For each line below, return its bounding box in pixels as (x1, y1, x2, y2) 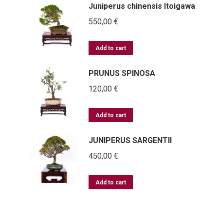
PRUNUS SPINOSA (88, 68, 155, 78)
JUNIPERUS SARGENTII (88, 135, 172, 145)
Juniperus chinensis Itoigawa (88, 1, 195, 11)
